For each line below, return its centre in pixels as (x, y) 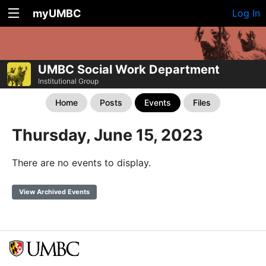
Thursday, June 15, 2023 (107, 135)
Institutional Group (68, 81)
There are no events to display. (81, 162)
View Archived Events (54, 191)
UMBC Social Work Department (129, 69)
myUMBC (57, 13)
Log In (246, 13)
